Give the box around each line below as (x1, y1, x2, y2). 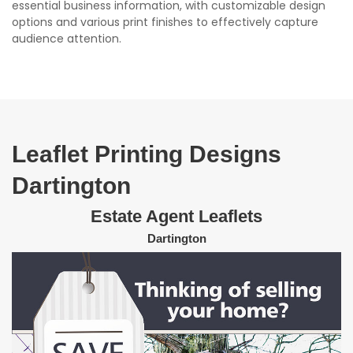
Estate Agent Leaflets (91, 206, 262, 227)
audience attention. (12, 31, 121, 47)
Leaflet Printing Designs (12, 141, 281, 168)
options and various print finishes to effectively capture (12, 14, 318, 31)
